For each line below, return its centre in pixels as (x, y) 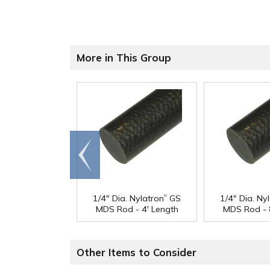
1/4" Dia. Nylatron (128, 199)
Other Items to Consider (137, 253)
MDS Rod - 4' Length (137, 209)
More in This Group (124, 58)
